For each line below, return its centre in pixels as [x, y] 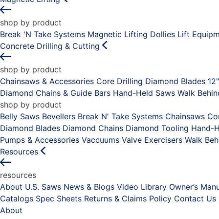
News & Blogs [89, 186]
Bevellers [59, 116]
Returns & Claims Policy [128, 198]
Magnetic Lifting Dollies [131, 34]
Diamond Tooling [157, 128]
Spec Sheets [59, 198]
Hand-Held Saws [144, 93]
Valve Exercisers [152, 140]
